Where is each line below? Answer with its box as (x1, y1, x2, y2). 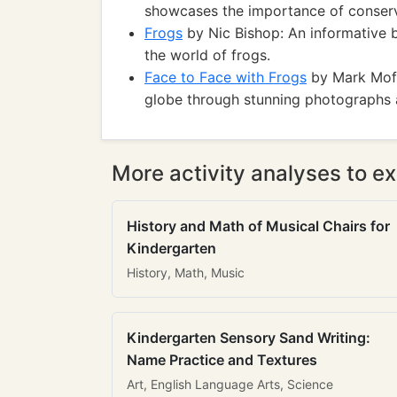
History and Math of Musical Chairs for (127, 217, 390, 235)
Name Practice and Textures (127, 351, 317, 369)
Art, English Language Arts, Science (127, 377, 333, 392)
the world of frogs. (144, 46, 270, 64)
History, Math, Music (127, 265, 245, 280)
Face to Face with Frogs (144, 68, 307, 86)
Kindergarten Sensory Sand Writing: (127, 329, 370, 346)
